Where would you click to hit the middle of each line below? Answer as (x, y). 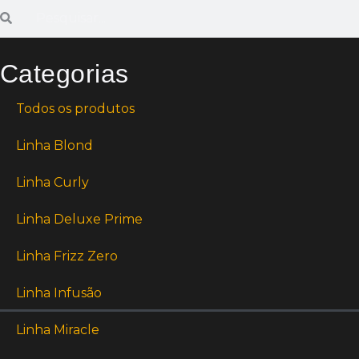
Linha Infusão (59, 293)
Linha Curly (53, 182)
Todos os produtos (76, 109)
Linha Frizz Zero (67, 256)
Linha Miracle (58, 330)
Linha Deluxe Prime (80, 219)
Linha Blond (55, 145)
